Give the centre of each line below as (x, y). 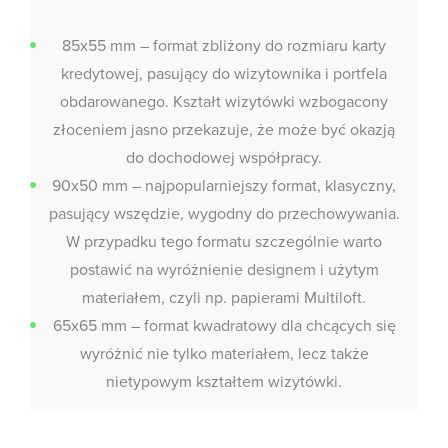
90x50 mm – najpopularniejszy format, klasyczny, (224, 186)
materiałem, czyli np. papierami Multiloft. (224, 298)
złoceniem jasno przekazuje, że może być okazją (224, 130)
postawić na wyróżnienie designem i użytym (224, 270)
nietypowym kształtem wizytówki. (224, 382)
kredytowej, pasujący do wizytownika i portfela (224, 74)
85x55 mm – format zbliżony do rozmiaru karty (224, 46)
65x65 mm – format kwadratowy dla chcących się (224, 326)
